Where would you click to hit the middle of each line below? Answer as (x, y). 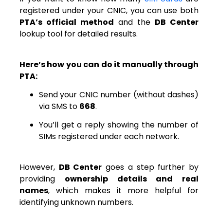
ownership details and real (131, 179)
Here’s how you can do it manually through (109, 64)
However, (39, 167)
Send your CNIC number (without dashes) (119, 95)
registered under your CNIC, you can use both (109, 11)
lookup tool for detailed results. (79, 34)
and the (134, 22)
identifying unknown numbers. (76, 202)
